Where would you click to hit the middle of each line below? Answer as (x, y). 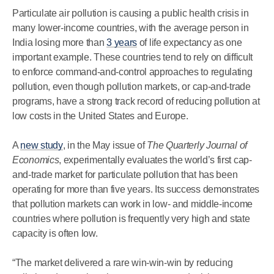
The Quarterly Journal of (197, 145)
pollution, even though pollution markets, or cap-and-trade (131, 87)
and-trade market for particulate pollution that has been (125, 175)
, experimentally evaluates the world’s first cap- (155, 160)
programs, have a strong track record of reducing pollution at (136, 101)
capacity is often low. (55, 233)
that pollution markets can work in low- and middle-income (132, 204)
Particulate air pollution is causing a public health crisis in (131, 13)
